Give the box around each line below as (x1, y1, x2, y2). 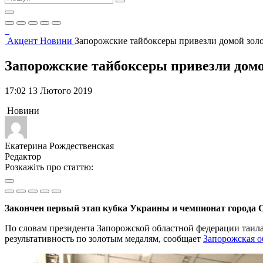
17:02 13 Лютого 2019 (5, 85, 92, 96)
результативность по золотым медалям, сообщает (5, 233, 203, 244)
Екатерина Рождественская (5, 140, 114, 151)
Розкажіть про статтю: (5, 161, 93, 172)
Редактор (5, 151, 41, 161)
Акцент (7, 36, 40, 46)
